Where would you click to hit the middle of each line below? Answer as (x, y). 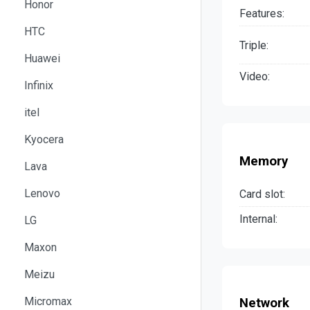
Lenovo (42, 193)
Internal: (258, 219)
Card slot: (262, 194)
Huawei (42, 58)
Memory (264, 161)
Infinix (39, 85)
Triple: (254, 45)
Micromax (48, 301)
